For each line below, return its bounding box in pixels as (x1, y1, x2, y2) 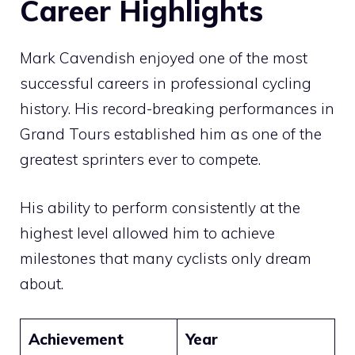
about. (20, 273, 63, 293)
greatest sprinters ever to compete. (20, 150, 261, 170)
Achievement (28, 330, 124, 349)
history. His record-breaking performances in (20, 99, 334, 119)
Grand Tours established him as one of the (20, 124, 322, 144)
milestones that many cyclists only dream (20, 248, 311, 268)
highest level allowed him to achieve (20, 223, 275, 242)
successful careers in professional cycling (20, 74, 311, 94)
